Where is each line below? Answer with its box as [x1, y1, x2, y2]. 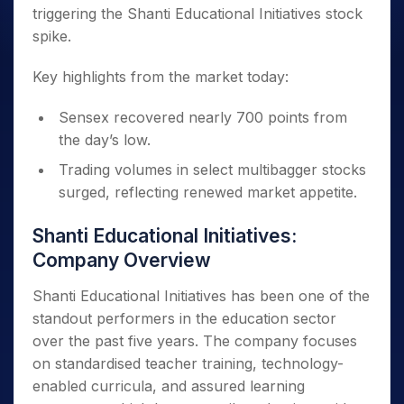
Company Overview [32, 249, 211, 271]
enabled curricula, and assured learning [32, 377, 305, 395]
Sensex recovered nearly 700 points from [59, 108, 347, 126]
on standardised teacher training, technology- [32, 354, 344, 372]
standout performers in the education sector [32, 309, 336, 327]
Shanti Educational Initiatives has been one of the [32, 287, 370, 305]
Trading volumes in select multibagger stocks [59, 161, 366, 179]
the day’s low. [59, 131, 151, 149]
